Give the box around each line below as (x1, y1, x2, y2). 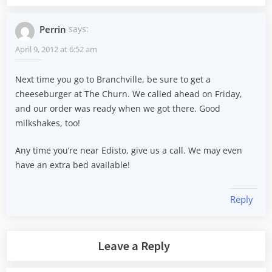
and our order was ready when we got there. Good (15, 102, 220, 114)
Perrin (39, 22, 66, 35)
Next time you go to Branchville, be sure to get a (15, 73, 211, 85)
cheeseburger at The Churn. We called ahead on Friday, (15, 87, 242, 100)
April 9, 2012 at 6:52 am (15, 44, 97, 55)
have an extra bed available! (15, 159, 130, 171)
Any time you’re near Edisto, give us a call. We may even (15, 144, 242, 157)
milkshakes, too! (15, 117, 80, 129)
